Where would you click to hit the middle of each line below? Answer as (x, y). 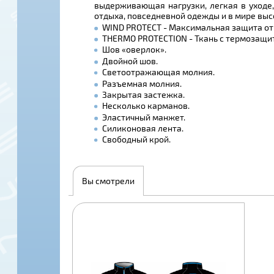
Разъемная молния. (142, 83)
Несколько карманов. (146, 106)
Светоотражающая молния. (158, 72)
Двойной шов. (130, 61)
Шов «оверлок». (134, 50)
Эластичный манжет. (143, 117)
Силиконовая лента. (143, 128)
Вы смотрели (108, 181)
